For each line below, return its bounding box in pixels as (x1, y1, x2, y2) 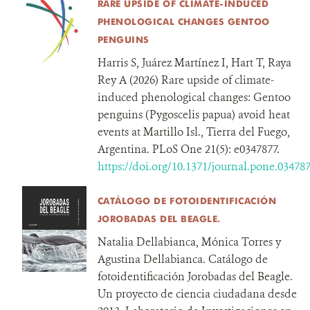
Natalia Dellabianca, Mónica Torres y (97, 235, 281, 249)
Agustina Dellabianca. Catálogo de (97, 252, 268, 266)
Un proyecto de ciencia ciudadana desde (97, 286, 297, 301)
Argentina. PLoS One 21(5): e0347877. (97, 142, 280, 156)
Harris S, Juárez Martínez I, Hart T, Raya (97, 55, 291, 70)
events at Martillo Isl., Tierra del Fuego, (97, 125, 290, 139)
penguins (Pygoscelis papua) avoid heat (97, 107, 290, 122)
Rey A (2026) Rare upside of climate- (97, 73, 274, 87)
